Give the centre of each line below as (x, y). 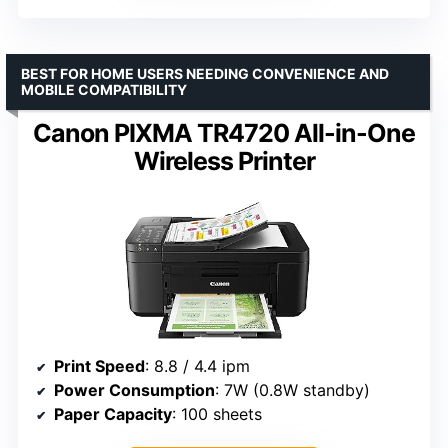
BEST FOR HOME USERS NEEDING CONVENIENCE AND (205, 73)
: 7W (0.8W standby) (292, 390)
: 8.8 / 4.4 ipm (197, 366)
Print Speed (99, 366)
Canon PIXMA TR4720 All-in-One (224, 132)
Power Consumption (134, 390)
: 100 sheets (217, 414)
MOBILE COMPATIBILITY (104, 89)
